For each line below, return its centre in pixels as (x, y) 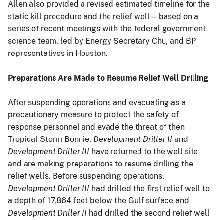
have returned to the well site (144, 151)
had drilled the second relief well (148, 213)
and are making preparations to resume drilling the (100, 164)
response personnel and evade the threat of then (96, 127)
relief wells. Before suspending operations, (86, 176)
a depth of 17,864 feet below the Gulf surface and (98, 200)
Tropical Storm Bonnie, (51, 139)
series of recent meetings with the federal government (107, 28)
